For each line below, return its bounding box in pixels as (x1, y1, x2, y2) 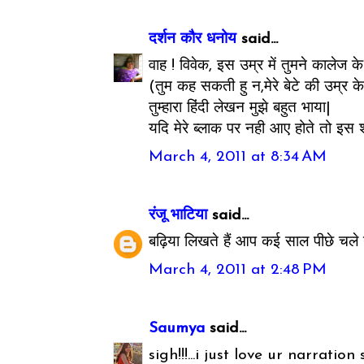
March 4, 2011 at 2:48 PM (149, 262, 327, 278)
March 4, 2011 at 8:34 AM (149, 149, 327, 165)
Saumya (149, 320, 206, 336)
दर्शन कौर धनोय (149, 31, 237, 47)
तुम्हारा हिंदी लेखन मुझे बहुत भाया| (149, 101, 331, 117)
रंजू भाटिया (149, 207, 208, 223)
